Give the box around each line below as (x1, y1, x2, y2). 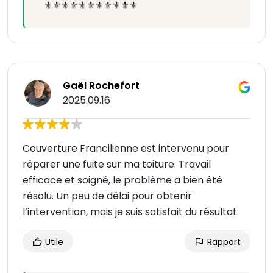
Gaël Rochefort (63, 79, 140, 93)
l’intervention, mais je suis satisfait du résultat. (23, 205, 239, 219)
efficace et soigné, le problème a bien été (23, 173, 222, 188)
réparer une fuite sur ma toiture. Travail (23, 157, 211, 172)
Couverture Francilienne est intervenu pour (23, 141, 229, 156)
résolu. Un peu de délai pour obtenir (23, 189, 192, 204)
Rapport (205, 236, 241, 249)
